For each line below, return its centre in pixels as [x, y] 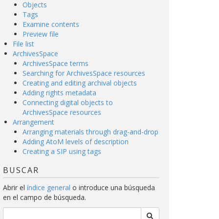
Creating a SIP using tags [62, 151]
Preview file [41, 34]
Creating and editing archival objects [80, 83]
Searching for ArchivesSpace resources [84, 73]
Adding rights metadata [59, 93]
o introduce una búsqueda [113, 187]
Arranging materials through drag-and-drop [90, 132]
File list [23, 44]
